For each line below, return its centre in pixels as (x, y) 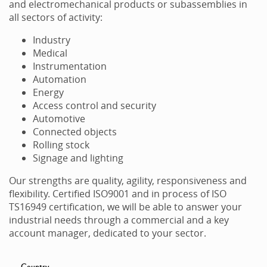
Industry (52, 40)
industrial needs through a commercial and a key (119, 220)
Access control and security (94, 105)
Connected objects (75, 131)
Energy (48, 92)
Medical (50, 53)
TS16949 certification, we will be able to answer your (125, 207)
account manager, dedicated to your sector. (110, 233)
